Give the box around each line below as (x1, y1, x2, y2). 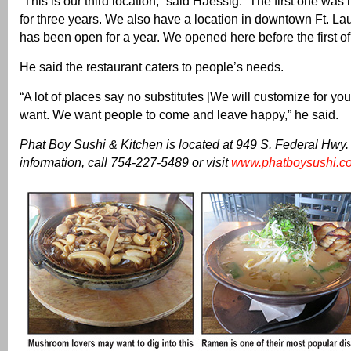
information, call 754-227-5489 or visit (20, 154, 231, 169)
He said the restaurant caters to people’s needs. (20, 59, 284, 74)
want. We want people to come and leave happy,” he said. (20, 107, 338, 121)
